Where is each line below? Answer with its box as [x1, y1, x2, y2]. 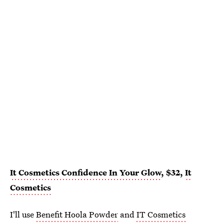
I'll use [10, 208, 36, 220]
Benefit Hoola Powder [36, 208, 118, 220]
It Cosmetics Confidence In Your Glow [10, 166, 161, 178]
